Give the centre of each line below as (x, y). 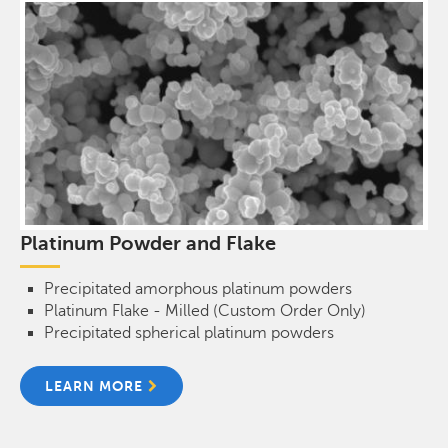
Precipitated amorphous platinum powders (198, 288)
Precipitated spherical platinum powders (189, 332)
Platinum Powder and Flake (148, 243)
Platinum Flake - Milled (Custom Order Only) (205, 310)
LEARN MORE (94, 385)
